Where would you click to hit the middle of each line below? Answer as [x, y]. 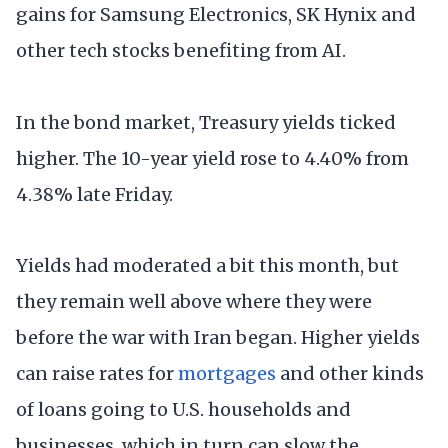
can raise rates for [97, 373]
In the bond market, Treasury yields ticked [206, 122]
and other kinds [350, 373]
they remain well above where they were [194, 301]
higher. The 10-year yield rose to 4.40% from [212, 158]
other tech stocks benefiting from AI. [181, 51]
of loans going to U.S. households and [183, 409]
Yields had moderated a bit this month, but [207, 265]
